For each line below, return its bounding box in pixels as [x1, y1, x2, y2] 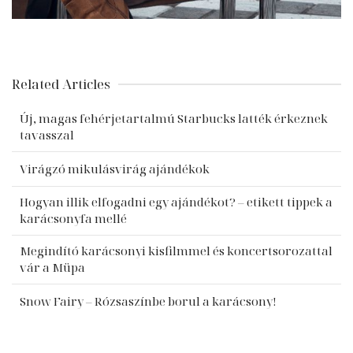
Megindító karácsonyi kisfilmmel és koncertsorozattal [20, 243, 333, 258]
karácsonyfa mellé [20, 210, 127, 226]
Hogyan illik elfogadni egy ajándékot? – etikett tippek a [20, 194, 333, 210]
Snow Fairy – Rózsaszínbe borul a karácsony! [20, 292, 277, 309]
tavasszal [20, 127, 74, 143]
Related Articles [12, 75, 110, 93]
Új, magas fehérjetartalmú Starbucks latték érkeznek [20, 110, 328, 126]
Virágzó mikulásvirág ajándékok [20, 160, 210, 176]
